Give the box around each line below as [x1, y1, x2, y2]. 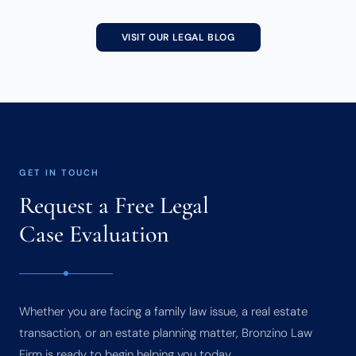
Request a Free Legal [19, 191, 209, 221]
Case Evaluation [19, 219, 169, 250]
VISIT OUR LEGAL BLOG [121, 31, 235, 44]
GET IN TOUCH [19, 167, 100, 179]
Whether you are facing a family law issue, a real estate [19, 304, 308, 320]
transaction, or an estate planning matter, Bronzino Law [19, 325, 312, 342]
